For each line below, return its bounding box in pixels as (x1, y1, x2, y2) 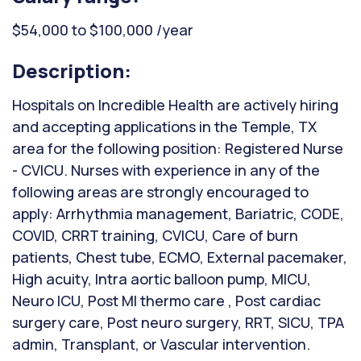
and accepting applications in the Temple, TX (12, 117, 317, 136)
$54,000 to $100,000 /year (12, 20, 193, 39)
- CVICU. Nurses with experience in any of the (12, 160, 320, 180)
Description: (12, 57, 131, 84)
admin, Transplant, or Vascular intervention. (12, 334, 310, 354)
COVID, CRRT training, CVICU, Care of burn (12, 226, 298, 245)
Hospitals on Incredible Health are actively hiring (12, 95, 338, 114)
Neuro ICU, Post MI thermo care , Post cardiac (12, 291, 321, 310)
